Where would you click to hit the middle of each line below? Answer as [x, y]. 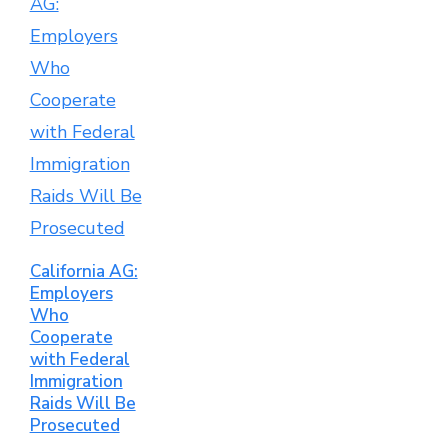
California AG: [83, 271]
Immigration [76, 381]
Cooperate [71, 337]
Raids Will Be [82, 403]
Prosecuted [74, 425]
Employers [71, 293]
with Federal [79, 359]
